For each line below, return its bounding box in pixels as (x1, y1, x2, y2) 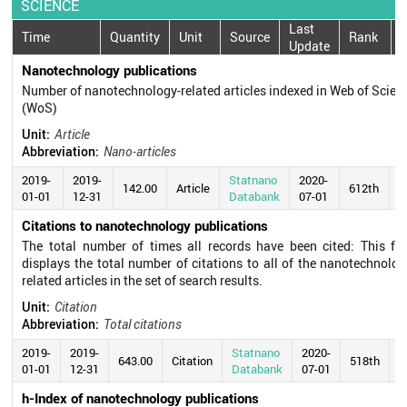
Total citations (104, 314, 183, 333)
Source (230, 28, 271, 46)
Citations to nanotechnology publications (22, 215, 269, 234)
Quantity (110, 28, 161, 46)
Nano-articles (104, 142, 177, 160)
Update (289, 36, 331, 55)
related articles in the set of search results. (22, 271, 263, 289)
